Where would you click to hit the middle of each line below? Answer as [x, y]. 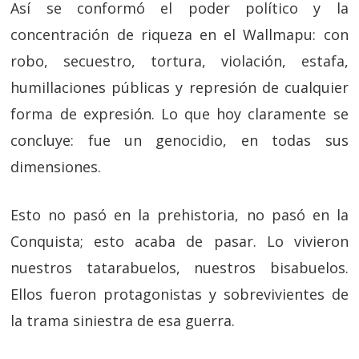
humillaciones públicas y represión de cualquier [179, 87]
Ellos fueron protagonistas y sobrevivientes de [179, 294]
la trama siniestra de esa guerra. [123, 321]
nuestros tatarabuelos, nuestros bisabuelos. [179, 268]
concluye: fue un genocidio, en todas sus [179, 140]
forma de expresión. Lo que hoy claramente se [179, 114]
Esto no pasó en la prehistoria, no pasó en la [179, 215]
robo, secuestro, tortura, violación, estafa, [179, 61]
